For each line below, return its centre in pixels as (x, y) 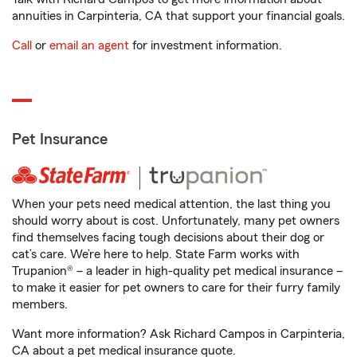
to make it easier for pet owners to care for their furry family (176, 288)
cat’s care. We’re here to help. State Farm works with (156, 254)
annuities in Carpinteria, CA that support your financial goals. (178, 16)
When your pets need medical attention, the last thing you (171, 204)
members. (40, 304)
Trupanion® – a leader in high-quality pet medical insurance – (177, 271)
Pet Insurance (60, 139)
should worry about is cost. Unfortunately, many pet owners (176, 221)
